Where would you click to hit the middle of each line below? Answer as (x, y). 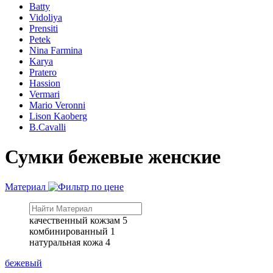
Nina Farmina (56, 50)
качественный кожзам (75, 220)
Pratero (43, 72)
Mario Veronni (57, 105)
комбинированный (69, 231)
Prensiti (44, 28)
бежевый (23, 263)
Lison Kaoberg (58, 116)
